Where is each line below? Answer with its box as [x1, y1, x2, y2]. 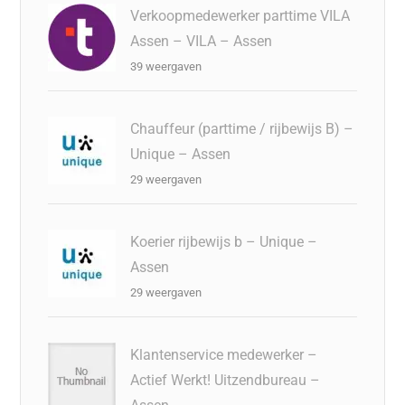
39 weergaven [130, 59, 202, 73]
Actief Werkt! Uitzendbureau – [130, 371, 321, 389]
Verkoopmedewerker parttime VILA [130, 6, 351, 24]
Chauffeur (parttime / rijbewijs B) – [130, 119, 354, 137]
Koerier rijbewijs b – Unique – [130, 232, 318, 250]
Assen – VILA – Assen [130, 32, 273, 50]
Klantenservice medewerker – [130, 345, 318, 363]
